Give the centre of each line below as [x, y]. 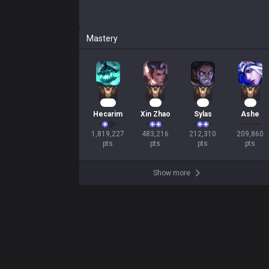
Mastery [102, 38]
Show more [172, 173]
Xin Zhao [155, 114]
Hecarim [108, 114]
